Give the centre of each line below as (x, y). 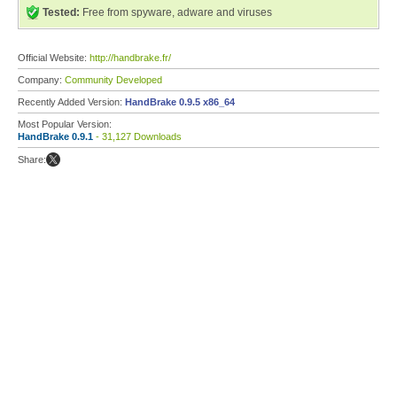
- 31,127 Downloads (137, 136)
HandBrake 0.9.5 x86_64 (180, 102)
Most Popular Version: (65, 124)
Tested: (61, 12)
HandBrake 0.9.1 (55, 136)
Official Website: (54, 58)
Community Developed (113, 80)
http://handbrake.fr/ (130, 58)
